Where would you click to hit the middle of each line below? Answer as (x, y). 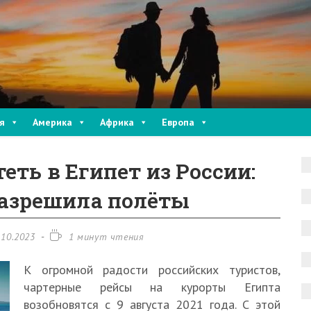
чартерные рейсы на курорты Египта (152, 287)
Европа (178, 122)
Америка (52, 122)
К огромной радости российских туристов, (152, 270)
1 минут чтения (106, 237)
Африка (117, 122)
